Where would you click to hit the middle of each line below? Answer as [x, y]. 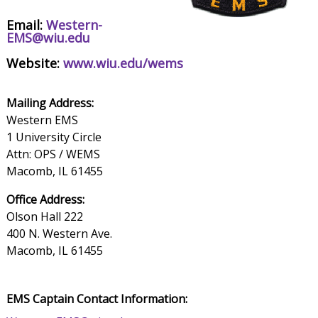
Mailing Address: [50, 103]
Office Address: [45, 200]
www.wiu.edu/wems [123, 64]
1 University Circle [54, 137]
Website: [34, 64]
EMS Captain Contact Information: [97, 299]
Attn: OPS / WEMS [53, 154]
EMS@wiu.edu [48, 38]
